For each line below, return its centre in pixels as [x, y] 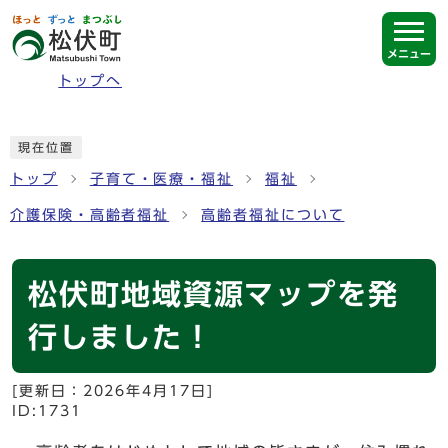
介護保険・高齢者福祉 [90, 215]
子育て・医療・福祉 [161, 179]
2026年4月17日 [144, 391]
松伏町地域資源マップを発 [214, 294]
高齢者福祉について [273, 215]
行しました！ [121, 337]
